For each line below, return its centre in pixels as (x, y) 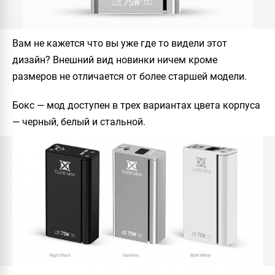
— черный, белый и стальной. (79, 122)
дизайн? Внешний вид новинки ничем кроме (115, 60)
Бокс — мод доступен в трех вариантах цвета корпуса (136, 106)
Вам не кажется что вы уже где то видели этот (120, 44)
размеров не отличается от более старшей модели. (130, 77)
